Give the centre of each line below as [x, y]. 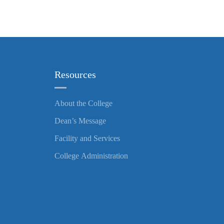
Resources [75, 74]
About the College [83, 103]
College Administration [91, 156]
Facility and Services [87, 138]
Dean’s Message [80, 121]
